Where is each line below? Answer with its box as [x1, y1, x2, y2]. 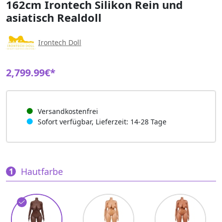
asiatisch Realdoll [6, 9, 102, 25]
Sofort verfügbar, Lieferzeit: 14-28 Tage [38, 116, 166, 126]
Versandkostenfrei [38, 106, 98, 116]
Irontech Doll [38, 38, 81, 48]
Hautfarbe [21, 165, 63, 177]
